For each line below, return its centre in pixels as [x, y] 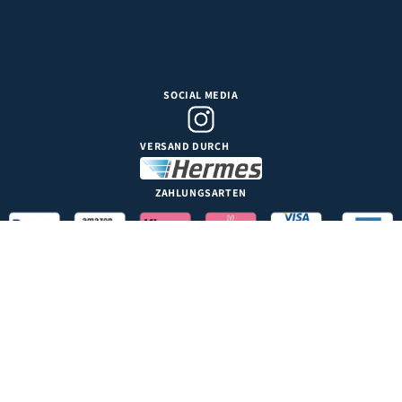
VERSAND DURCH [185, 145]
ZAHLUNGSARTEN [201, 192]
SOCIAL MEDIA [201, 94]
